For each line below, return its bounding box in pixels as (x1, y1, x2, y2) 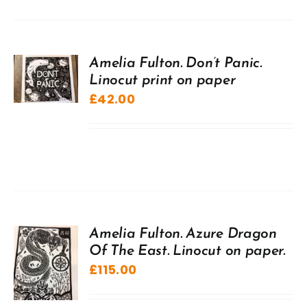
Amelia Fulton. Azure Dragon (89, 226, 277, 241)
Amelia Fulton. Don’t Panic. (89, 56, 262, 71)
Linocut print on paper (89, 73, 236, 88)
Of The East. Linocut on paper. (89, 243, 285, 258)
